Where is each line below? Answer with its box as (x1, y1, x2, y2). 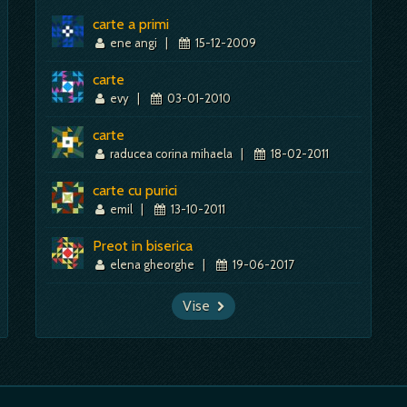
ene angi (107, 35, 161, 50)
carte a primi (93, 15, 169, 33)
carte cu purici (93, 182, 177, 199)
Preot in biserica (93, 237, 193, 254)
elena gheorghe (107, 257, 198, 272)
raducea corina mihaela (107, 146, 236, 161)
